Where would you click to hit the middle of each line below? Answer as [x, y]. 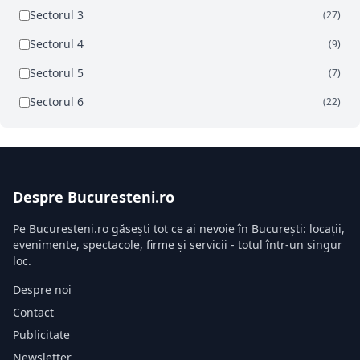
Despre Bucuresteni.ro [94, 197]
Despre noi [42, 290]
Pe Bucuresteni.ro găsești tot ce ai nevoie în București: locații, [179, 229]
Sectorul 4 [57, 44]
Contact [33, 313]
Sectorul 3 [57, 15]
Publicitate [41, 335]
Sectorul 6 [57, 102]
